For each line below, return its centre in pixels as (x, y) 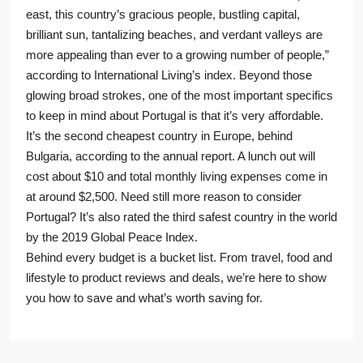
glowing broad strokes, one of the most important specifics (179, 96)
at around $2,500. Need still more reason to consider (164, 197)
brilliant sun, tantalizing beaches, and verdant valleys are (174, 35)
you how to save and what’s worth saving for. (144, 298)
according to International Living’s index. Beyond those (169, 75)
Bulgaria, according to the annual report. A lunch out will (171, 156)
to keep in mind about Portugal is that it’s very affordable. (175, 116)
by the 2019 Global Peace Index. (112, 237)
